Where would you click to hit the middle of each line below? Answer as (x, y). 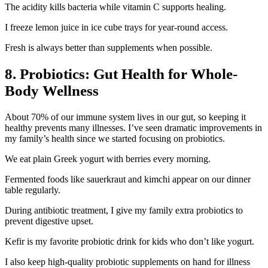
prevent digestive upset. (49, 221)
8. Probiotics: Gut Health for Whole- (121, 74)
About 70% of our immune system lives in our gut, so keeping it (125, 117)
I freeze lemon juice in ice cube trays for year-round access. (116, 28)
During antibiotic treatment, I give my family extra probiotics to (124, 210)
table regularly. (33, 190)
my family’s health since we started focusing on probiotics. (115, 138)
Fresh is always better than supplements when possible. (109, 48)
